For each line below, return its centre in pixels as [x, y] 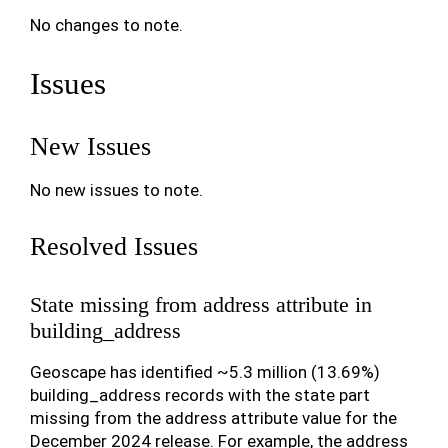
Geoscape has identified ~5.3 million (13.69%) [205, 372]
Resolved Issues [114, 246]
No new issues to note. [116, 190]
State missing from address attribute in [201, 304]
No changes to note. [106, 25]
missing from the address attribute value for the [213, 418]
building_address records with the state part [200, 395]
